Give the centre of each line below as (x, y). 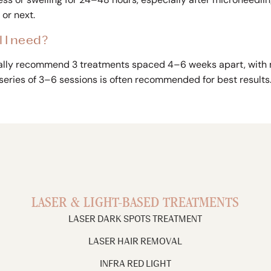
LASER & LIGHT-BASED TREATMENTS (135, 204)
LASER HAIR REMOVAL (135, 241)
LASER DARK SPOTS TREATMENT (135, 219)
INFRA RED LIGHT (135, 264)
